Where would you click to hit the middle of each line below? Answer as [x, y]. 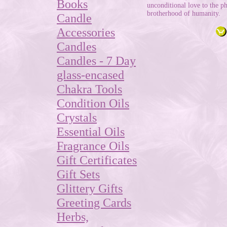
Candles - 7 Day [96, 61]
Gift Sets [78, 174]
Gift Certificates [97, 160]
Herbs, [73, 217]
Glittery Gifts [90, 188]
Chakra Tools [89, 89]
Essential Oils [91, 131]
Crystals [77, 117]
